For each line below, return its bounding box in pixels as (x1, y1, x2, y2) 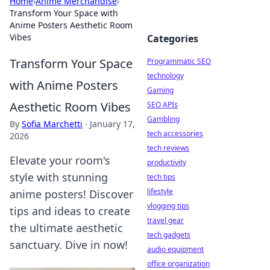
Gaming (147, 85, 174, 95)
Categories (147, 32, 198, 45)
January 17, (90, 118, 135, 130)
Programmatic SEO (147, 56, 211, 66)
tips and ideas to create (10, 204, 130, 218)
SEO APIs (147, 99, 178, 110)
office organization (147, 259, 210, 269)
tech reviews (147, 143, 189, 153)
